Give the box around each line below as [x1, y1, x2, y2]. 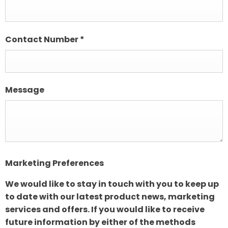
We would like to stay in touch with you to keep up [5, 178, 219, 190]
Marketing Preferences [5, 157, 104, 169]
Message [5, 83, 44, 96]
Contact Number [5, 33, 80, 45]
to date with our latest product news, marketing [5, 190, 215, 203]
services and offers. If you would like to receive [5, 203, 205, 215]
